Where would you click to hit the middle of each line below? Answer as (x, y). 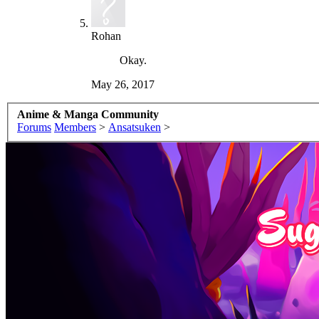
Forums (34, 127)
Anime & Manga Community (88, 114)
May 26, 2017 (123, 84)
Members (75, 127)
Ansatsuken (135, 127)
